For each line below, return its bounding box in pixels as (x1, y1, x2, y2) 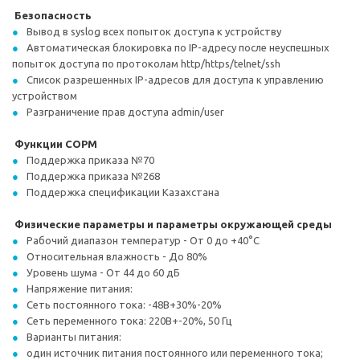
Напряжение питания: (27, 283, 133, 294)
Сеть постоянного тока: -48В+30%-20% (27, 299, 222, 310)
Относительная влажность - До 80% (27, 251, 207, 262)
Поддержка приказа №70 (27, 154, 154, 166)
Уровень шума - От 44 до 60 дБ (27, 267, 180, 278)
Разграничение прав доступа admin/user (27, 106, 224, 117)
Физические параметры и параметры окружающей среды (12, 219, 332, 230)
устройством (12, 90, 77, 101)
